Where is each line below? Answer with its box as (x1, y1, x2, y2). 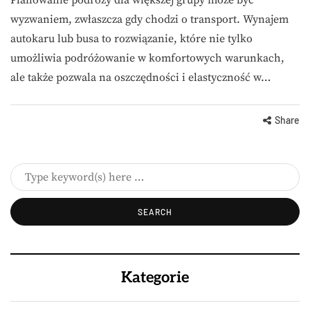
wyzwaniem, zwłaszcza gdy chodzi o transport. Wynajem (10, 12, 289, 26)
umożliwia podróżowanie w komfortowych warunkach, (10, 51, 284, 65)
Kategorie (121, 268, 189, 286)
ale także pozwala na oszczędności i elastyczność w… (10, 70, 271, 84)
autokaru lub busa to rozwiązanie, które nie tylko (10, 31, 253, 46)
